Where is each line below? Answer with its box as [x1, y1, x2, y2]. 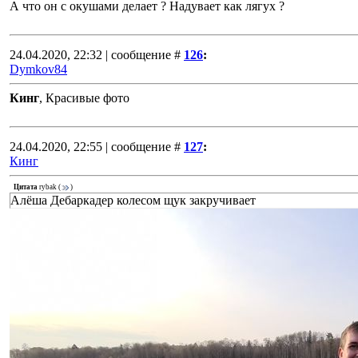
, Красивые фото [39, 91, 129, 105]
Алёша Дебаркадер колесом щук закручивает [10, 193, 256, 207]
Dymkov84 [10, 62, 67, 76]
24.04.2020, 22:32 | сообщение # [10, 48, 181, 62]
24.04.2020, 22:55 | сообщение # [10, 140, 181, 153]
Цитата [14, 183, 38, 192]
